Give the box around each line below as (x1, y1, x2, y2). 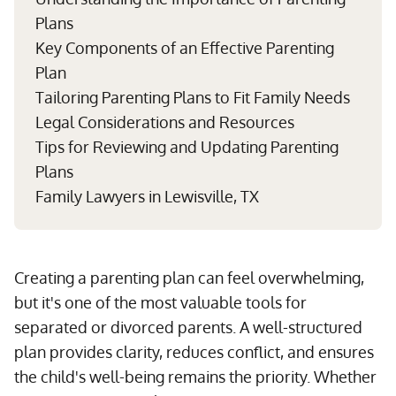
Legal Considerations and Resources (35, 112, 294, 132)
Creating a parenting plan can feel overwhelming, (14, 268, 364, 287)
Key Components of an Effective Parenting (35, 38, 334, 57)
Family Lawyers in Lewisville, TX (35, 187, 259, 206)
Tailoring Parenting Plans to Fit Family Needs (35, 88, 350, 107)
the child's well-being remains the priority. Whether (14, 367, 377, 386)
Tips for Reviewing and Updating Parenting (35, 137, 339, 156)
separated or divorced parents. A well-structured (14, 317, 362, 337)
